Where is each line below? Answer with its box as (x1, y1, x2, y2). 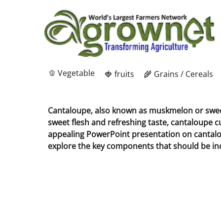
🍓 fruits (105, 69, 134, 80)
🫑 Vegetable (48, 67, 95, 78)
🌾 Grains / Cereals (144, 69, 213, 80)
